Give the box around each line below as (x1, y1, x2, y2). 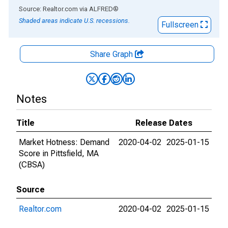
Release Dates (135, 118, 192, 128)
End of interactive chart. (9, 4, 92, 13)
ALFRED (89, 5, 113, 13)
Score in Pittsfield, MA (19, 149, 99, 158)
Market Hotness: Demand (19, 137, 109, 147)
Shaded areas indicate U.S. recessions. (19, 17, 130, 24)
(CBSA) (19, 160, 45, 169)
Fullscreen (161, 20, 201, 30)
